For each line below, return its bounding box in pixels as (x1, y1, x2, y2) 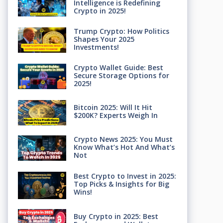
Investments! (73, 42, 119, 52)
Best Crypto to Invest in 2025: (73, 171, 176, 181)
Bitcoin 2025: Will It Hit (73, 103, 152, 112)
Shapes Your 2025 (73, 34, 134, 44)
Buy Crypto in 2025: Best (73, 211, 158, 221)
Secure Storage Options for (73, 71, 169, 81)
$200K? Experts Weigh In (73, 111, 158, 120)
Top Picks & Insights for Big (73, 179, 169, 189)
